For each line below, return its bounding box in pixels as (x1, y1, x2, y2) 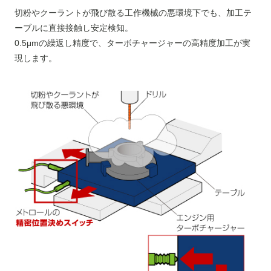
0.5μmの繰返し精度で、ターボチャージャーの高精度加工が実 (14, 38, 250, 48)
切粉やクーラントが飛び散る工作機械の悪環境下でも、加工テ (14, 7, 252, 18)
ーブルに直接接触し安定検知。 (14, 22, 133, 33)
